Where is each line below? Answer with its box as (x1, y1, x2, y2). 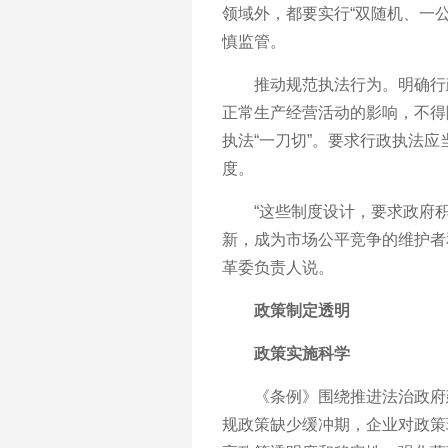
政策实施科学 (222, 345, 350, 362)
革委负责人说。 (222, 259, 334, 276)
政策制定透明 (222, 302, 350, 319)
